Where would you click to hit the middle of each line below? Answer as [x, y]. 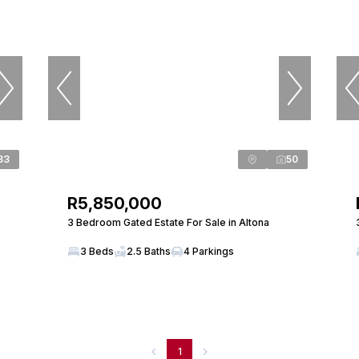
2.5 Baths [149, 251]
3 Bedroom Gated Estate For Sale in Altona [168, 222]
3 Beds [97, 251]
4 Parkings [209, 251]
